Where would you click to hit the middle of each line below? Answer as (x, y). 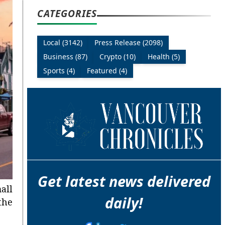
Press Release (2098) (128, 43)
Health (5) (163, 57)
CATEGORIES (67, 14)
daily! (124, 203)
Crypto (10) (117, 57)
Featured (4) (107, 71)
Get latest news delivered (124, 181)
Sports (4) (59, 71)
